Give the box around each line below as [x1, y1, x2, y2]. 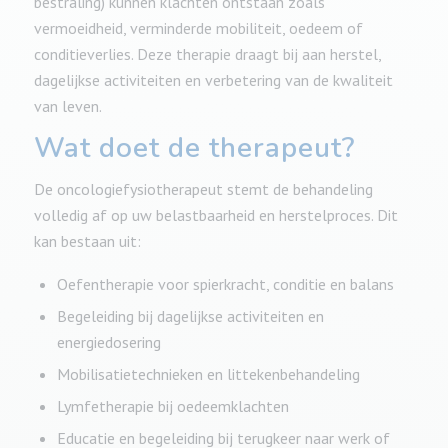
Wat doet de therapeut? [33, 128, 355, 167]
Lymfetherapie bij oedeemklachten [56, 395, 289, 416]
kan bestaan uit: [33, 231, 141, 252]
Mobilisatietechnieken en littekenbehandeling [56, 363, 360, 384]
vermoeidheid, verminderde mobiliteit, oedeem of [33, 18, 363, 38]
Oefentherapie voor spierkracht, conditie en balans [56, 273, 394, 294]
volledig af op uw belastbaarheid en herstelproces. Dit [33, 205, 398, 226]
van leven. [33, 96, 102, 116]
